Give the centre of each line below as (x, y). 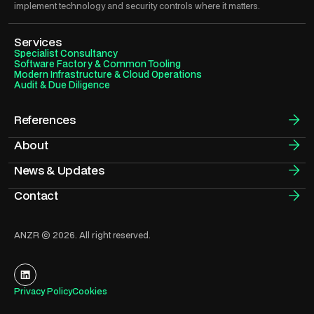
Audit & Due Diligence (62, 85)
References (45, 120)
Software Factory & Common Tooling (97, 64)
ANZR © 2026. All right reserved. (82, 235)
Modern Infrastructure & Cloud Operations (108, 75)
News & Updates (59, 170)
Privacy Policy (43, 292)
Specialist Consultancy (66, 54)
